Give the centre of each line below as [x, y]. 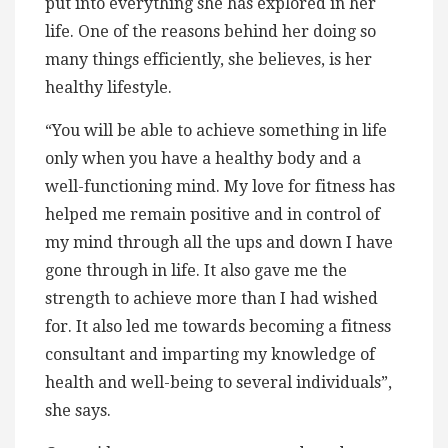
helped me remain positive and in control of [212, 215]
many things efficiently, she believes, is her [208, 60]
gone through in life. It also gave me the [196, 271]
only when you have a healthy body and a [203, 159]
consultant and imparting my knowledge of [210, 355]
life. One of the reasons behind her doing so [210, 32]
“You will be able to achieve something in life [216, 131]
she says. [78, 411]
